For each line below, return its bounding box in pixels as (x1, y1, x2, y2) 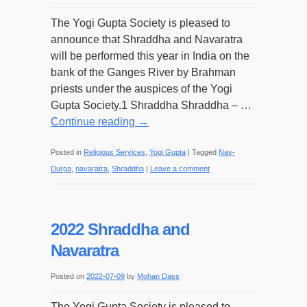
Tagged (192, 148, 217, 156)
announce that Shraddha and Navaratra (51, 34, 243, 45)
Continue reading (51, 116, 138, 127)
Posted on (51, 272, 84, 280)
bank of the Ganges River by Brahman (51, 66, 236, 78)
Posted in (51, 148, 82, 156)
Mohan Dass (137, 272, 180, 280)
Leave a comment (150, 164, 210, 173)
